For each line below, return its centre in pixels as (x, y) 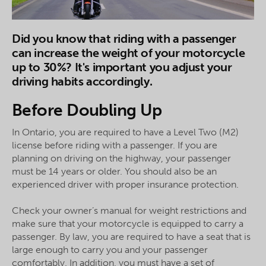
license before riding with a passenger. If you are (115, 145)
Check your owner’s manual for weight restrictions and (129, 211)
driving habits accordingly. (82, 82)
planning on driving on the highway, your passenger (121, 159)
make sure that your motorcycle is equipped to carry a (128, 224)
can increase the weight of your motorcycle (129, 53)
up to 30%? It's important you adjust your (122, 67)
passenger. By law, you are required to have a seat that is (131, 237)
